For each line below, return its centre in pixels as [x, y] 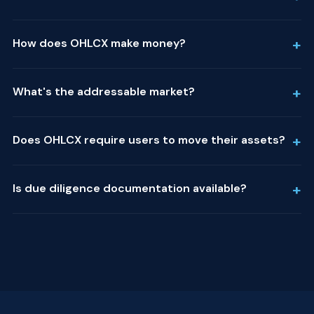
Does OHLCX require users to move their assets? [149, 139]
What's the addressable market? [103, 91]
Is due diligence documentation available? [129, 188]
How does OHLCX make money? [99, 43]
